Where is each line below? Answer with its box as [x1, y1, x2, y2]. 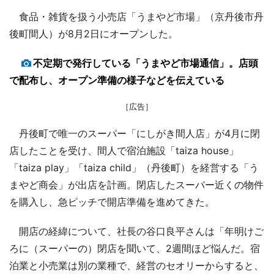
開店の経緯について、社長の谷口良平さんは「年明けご [9, 224, 264, 237]
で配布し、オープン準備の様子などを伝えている [9, 73, 224, 86]
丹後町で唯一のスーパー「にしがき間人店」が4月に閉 [9, 127, 260, 139]
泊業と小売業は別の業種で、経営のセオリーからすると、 [9, 259, 264, 272]
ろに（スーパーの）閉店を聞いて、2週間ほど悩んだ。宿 [9, 242, 260, 254]
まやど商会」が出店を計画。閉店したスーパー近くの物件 [9, 178, 264, 191]
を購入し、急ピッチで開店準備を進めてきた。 [9, 195, 215, 208]
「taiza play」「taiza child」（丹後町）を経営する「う [9, 161, 259, 174]
